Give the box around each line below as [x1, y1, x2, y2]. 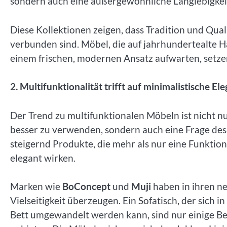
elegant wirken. [10, 152, 75, 164]
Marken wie [10, 180, 62, 193]
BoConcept [62, 180, 110, 193]
